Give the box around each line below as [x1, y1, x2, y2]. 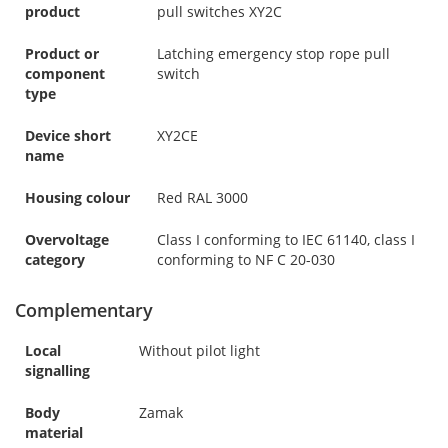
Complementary [15, 297, 153, 322]
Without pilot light [139, 340, 260, 360]
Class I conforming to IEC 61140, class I [157, 229, 415, 249]
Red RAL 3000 [157, 187, 248, 207]
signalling [25, 360, 90, 380]
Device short [25, 125, 111, 145]
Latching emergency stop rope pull [157, 43, 390, 63]
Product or [25, 43, 99, 63]
